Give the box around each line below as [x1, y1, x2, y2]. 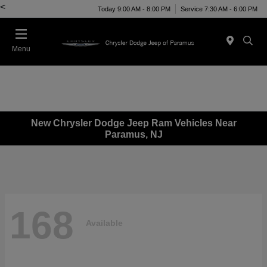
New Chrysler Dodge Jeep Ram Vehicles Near [30, 117, 237, 128]
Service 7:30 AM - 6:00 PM [181, 5, 257, 13]
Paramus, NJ [104, 129, 163, 139]
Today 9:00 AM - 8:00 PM [98, 5, 170, 13]
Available [86, 218, 123, 228]
